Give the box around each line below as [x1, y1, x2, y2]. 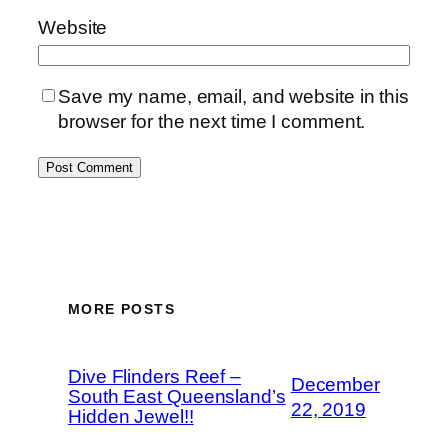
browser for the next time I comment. [58, 111, 366, 133]
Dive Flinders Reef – [68, 366, 241, 387]
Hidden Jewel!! [68, 406, 194, 427]
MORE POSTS [68, 300, 175, 317]
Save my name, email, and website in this [58, 86, 409, 108]
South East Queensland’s [68, 386, 286, 407]
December [290, 374, 380, 395]
